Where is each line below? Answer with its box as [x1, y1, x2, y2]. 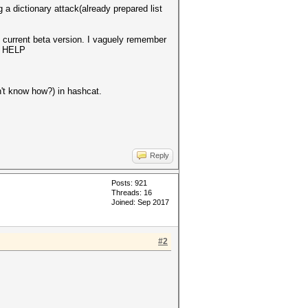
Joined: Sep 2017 [111, 198, 169, 206]
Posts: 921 [111, 179, 147, 187]
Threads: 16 [111, 188, 152, 197]
